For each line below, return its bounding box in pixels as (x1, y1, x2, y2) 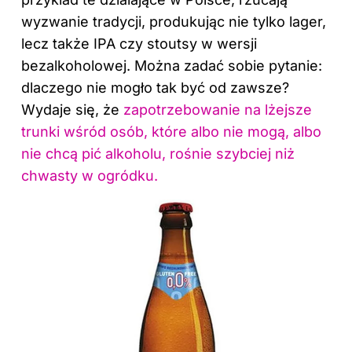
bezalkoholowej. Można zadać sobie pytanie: (21, 57, 322, 74)
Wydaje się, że (21, 101, 123, 118)
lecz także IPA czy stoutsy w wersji (21, 35, 257, 52)
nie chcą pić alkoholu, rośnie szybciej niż (21, 145, 295, 162)
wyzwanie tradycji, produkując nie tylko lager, (21, 13, 326, 30)
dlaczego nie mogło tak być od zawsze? (21, 79, 289, 96)
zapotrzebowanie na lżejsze (123, 101, 312, 118)
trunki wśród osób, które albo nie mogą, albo (21, 123, 321, 140)
